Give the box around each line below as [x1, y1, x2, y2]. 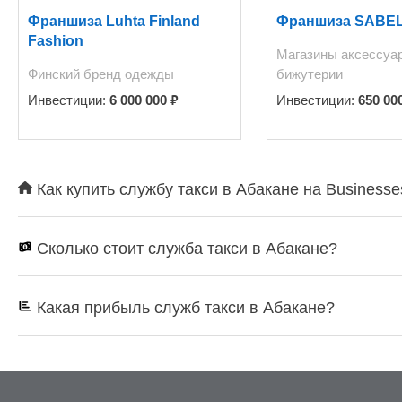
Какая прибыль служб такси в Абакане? [32, 298, 335, 317]
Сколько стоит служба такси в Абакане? [32, 239, 337, 258]
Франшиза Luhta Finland [28, 13, 200, 29]
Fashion [28, 32, 83, 48]
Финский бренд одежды [28, 66, 174, 82]
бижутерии [276, 66, 344, 82]
